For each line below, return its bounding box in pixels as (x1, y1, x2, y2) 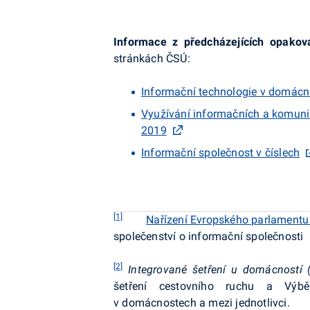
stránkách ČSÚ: (113, 52, 190, 65)
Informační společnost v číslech (141, 146, 300, 159)
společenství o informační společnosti (113, 230, 304, 243)
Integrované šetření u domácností (128, 263, 302, 276)
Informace (113, 35, 173, 48)
